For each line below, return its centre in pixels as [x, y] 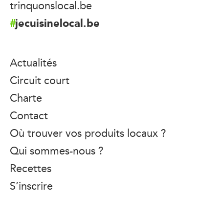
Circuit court [40, 80]
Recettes [31, 168]
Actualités [33, 62]
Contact [29, 115]
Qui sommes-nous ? [57, 150]
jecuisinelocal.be [57, 22]
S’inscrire [31, 186]
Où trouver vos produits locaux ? [88, 133]
